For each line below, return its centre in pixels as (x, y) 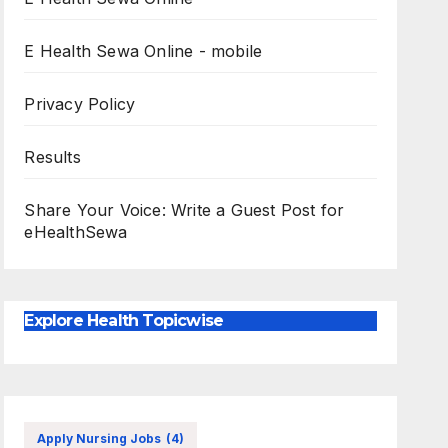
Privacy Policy (80, 104)
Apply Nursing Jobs (99, 438)
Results (52, 157)
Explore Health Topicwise (124, 321)
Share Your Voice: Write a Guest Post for (184, 210)
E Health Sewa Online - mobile (143, 51)
